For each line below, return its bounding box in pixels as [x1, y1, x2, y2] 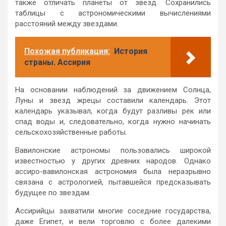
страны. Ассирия [24, 57, 90, 67]
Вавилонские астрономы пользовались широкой [15, 145, 211, 155]
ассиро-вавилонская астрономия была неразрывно [15, 166, 211, 176]
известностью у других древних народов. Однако [15, 156, 211, 165]
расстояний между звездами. [15, 19, 119, 28]
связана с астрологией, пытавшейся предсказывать [15, 177, 211, 187]
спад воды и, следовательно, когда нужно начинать [15, 117, 211, 126]
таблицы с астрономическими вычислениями [15, 8, 211, 18]
